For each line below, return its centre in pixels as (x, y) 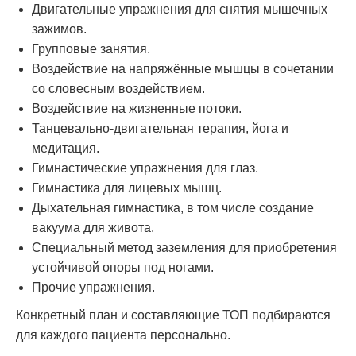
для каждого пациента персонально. (123, 335)
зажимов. (59, 29)
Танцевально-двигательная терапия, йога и (160, 128)
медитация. (66, 148)
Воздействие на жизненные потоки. (137, 108)
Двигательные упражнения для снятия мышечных (180, 9)
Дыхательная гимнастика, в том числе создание (173, 207)
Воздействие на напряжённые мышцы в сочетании (183, 68)
